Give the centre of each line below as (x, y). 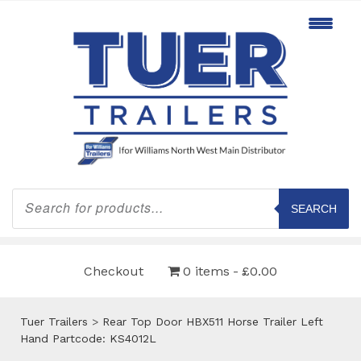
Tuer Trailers (54, 321)
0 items (206, 271)
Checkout (114, 271)
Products (36, 193)
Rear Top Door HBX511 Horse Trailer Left (213, 321)
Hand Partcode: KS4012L (88, 338)
